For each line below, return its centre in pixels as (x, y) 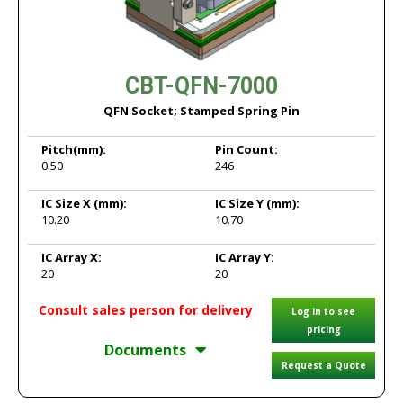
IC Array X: (72, 257)
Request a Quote (323, 365)
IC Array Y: (245, 257)
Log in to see (323, 311)
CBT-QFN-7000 (201, 86)
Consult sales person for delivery (145, 310)
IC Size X (67, 203)
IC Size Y (241, 203)
